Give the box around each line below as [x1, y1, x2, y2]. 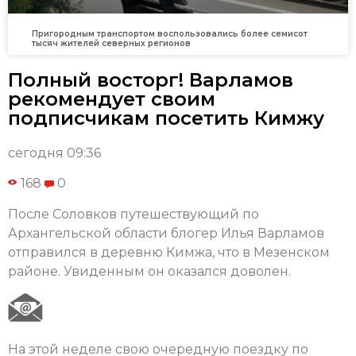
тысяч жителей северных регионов [32, 38, 191, 49]
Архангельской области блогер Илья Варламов [8, 225, 324, 241]
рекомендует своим [8, 87, 215, 111]
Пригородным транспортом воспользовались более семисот [32, 29, 308, 40]
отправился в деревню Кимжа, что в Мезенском [8, 244, 330, 260]
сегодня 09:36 [8, 145, 101, 161]
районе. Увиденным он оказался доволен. [8, 263, 291, 279]
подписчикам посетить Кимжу [8, 106, 324, 130]
